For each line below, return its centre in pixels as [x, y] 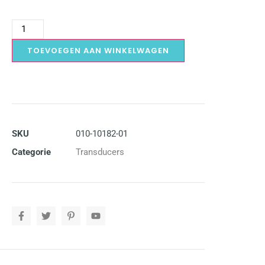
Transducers [100, 152]
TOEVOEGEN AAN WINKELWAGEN [98, 51]
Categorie [31, 152]
